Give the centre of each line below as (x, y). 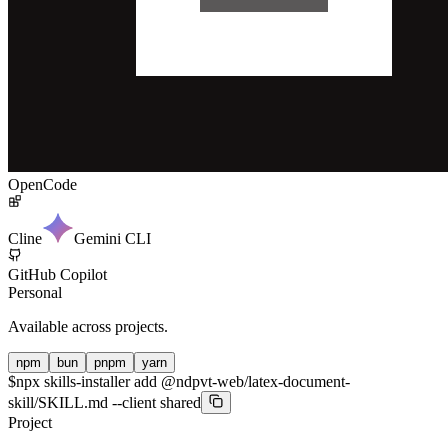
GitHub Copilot (57, 274)
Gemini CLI (112, 238)
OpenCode (42, 184)
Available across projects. (88, 326)
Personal (35, 292)
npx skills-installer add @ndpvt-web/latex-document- (183, 381)
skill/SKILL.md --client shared (104, 402)
